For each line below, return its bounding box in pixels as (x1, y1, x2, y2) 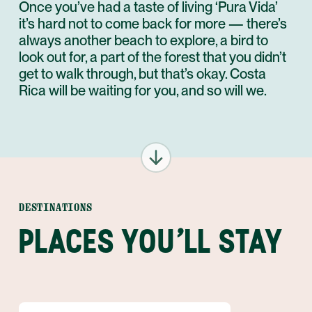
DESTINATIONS (19, 201, 93, 214)
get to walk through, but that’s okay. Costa (19, 65, 266, 82)
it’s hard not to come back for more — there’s (19, 15, 287, 32)
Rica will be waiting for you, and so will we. (19, 82, 267, 99)
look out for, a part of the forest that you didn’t (19, 49, 286, 65)
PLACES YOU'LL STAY (19, 221, 283, 261)
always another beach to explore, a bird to (19, 32, 268, 49)
